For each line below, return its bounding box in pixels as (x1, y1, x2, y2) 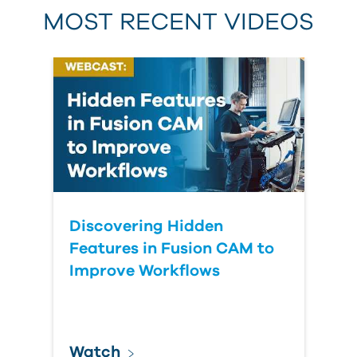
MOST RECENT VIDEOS (43, 10, 314, 35)
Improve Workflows (69, 263, 220, 280)
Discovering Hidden (69, 218, 223, 235)
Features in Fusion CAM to (69, 241, 274, 257)
